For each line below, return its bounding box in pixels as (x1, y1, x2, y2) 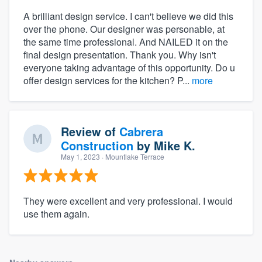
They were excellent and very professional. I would (23, 194, 233, 208)
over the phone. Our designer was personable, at (23, 22, 225, 36)
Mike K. (154, 137, 195, 154)
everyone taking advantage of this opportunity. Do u (23, 61, 235, 75)
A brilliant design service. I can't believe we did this (23, 9, 233, 23)
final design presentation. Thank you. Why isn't (23, 48, 216, 62)
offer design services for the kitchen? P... (23, 74, 192, 88)
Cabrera (119, 123, 163, 140)
